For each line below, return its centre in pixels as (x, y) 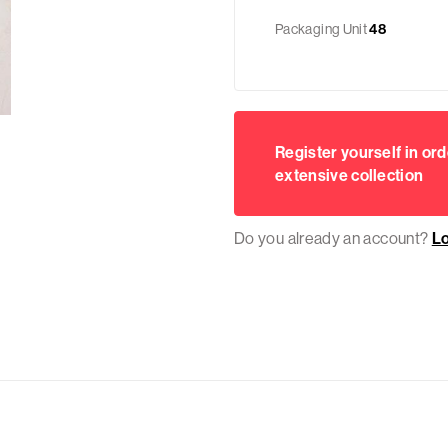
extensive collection (349, 174)
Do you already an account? (333, 238)
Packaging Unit (321, 29)
